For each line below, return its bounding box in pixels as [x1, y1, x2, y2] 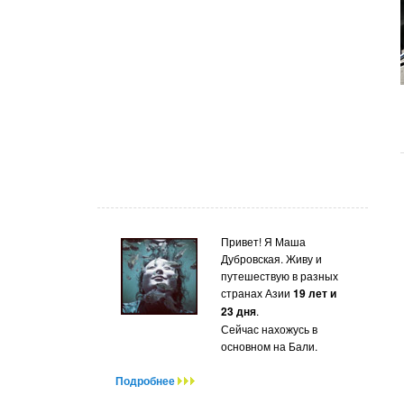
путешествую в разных [220, 267, 338, 283]
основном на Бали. [220, 337, 317, 353]
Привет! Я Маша [220, 233, 306, 249]
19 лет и [292, 284, 336, 301]
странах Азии [220, 284, 293, 300]
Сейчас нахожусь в [220, 320, 317, 336]
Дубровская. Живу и [220, 250, 322, 266]
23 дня [220, 302, 256, 319]
